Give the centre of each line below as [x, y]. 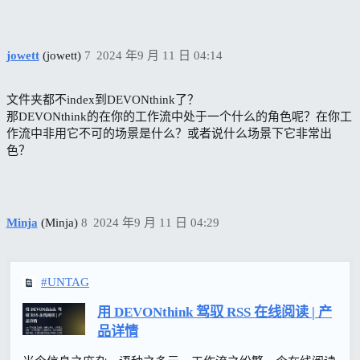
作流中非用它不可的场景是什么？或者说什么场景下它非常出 [169, 133]
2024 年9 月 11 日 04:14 [160, 56]
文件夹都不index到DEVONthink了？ [102, 100]
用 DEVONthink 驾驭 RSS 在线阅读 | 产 [215, 313]
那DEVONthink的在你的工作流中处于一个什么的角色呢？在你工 [179, 117]
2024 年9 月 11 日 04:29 [156, 222]
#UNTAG [65, 282]
